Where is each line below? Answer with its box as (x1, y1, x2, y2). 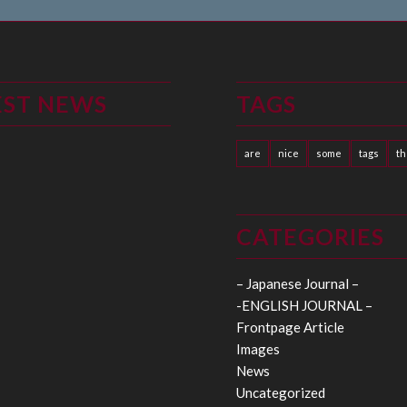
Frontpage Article (236, 319, 345, 335)
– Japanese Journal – (236, 275, 360, 292)
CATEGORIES (236, 223, 385, 250)
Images (236, 341, 281, 357)
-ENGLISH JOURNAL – (236, 297, 373, 313)
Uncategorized (236, 384, 326, 401)
